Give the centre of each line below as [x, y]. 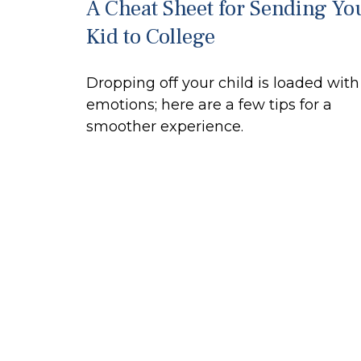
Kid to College [151, 36]
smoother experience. [165, 126]
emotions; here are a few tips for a [209, 104]
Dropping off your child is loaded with [223, 83]
